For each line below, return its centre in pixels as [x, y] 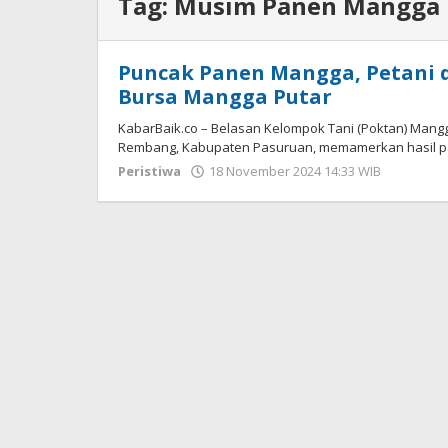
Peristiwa [149, 170]
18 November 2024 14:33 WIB [295, 170]
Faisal [410, 189]
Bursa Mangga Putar [225, 96]
